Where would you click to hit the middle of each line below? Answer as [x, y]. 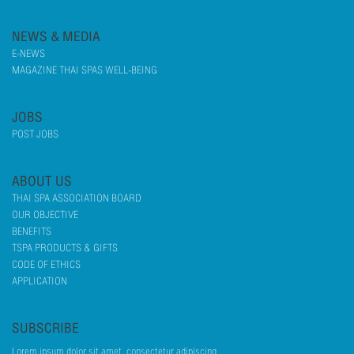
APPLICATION [40, 281]
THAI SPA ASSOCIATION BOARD [77, 198]
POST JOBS [35, 134]
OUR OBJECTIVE [45, 215]
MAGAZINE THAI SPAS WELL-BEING [85, 70]
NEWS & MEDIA [56, 36]
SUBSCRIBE [45, 328]
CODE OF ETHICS [46, 264]
